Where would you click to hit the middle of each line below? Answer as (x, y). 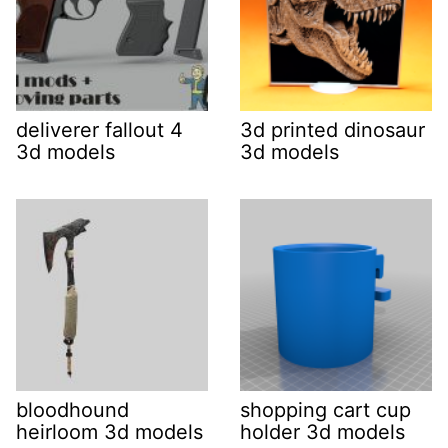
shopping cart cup (325, 410)
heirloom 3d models (109, 432)
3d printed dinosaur (332, 130)
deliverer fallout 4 (99, 130)
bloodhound (72, 410)
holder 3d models (322, 432)
